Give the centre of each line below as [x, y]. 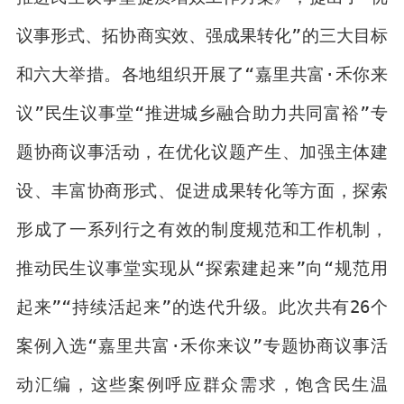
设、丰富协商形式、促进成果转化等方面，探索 [202, 190]
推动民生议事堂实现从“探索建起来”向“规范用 [202, 267]
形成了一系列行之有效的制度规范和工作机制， [202, 229]
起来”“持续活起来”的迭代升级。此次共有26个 [202, 306]
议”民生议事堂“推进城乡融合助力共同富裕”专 [202, 112]
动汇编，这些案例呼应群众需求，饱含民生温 [202, 384]
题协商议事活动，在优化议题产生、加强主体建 [202, 151]
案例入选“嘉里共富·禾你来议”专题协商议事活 [202, 345]
